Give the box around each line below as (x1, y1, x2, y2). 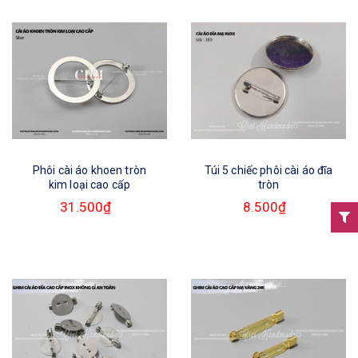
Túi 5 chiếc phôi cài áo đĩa (204, 164, 333, 177)
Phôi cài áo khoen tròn (32, 164, 147, 177)
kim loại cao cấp (48, 178, 131, 191)
